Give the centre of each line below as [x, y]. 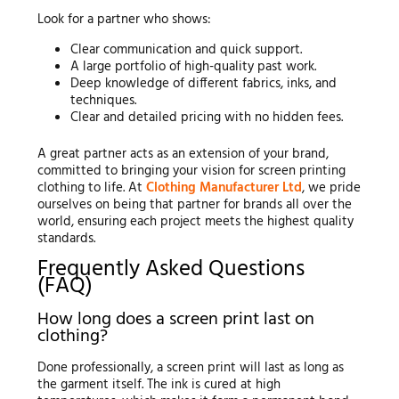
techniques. [104, 100]
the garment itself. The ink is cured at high [159, 384]
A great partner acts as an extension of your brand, [183, 155]
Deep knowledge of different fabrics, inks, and [204, 83]
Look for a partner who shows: [124, 19]
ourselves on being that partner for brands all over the [194, 205]
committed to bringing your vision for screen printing [191, 171]
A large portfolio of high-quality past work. [194, 66]
